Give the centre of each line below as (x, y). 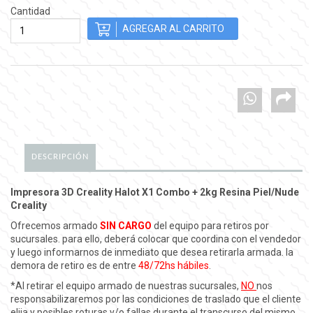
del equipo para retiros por (210, 225)
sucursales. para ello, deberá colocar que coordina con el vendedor (156, 239)
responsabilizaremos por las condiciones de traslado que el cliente (156, 299)
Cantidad (30, 11)
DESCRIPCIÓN (60, 156)
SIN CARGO (126, 225)
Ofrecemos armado (55, 225)
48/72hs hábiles (174, 265)
